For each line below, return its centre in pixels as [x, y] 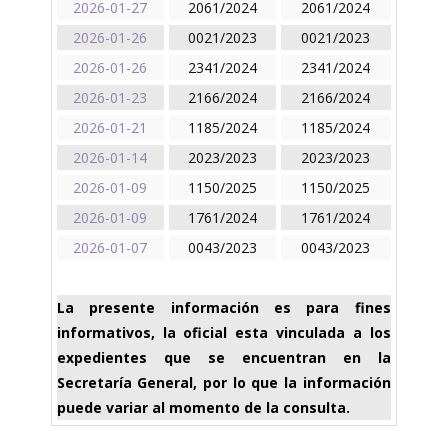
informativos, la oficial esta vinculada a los [223, 333]
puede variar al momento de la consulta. [203, 408]
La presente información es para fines [223, 308]
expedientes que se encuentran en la [223, 358]
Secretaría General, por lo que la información [223, 383]
